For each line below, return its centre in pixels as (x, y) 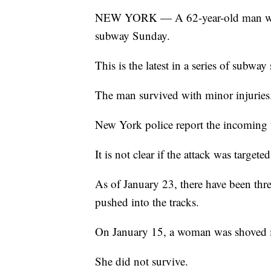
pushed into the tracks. (147, 201)
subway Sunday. (132, 35)
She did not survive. (142, 261)
